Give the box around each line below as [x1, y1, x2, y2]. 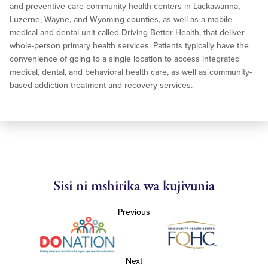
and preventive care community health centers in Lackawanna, [10, 1, 240, 12]
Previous [118, 207, 150, 218]
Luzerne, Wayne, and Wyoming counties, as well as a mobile [10, 14, 232, 25]
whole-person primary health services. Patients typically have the [10, 41, 249, 51]
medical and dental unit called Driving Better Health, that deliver [10, 28, 245, 38]
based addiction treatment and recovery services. [10, 80, 193, 91]
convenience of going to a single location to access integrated [10, 54, 240, 65]
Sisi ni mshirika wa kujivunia [53, 177, 215, 196]
